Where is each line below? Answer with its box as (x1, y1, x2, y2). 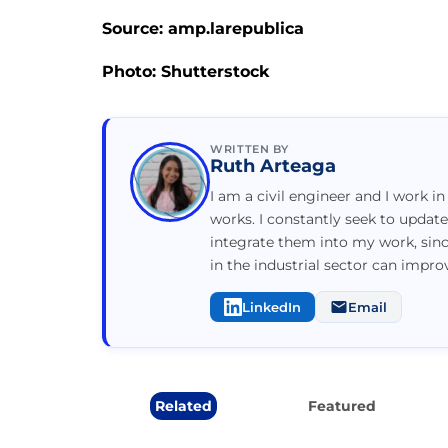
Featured (307, 396, 376, 415)
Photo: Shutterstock (102, 61, 269, 81)
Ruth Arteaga (210, 154, 336, 177)
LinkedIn (242, 298, 301, 315)
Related (154, 396, 212, 415)
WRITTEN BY (210, 141, 289, 156)
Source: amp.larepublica (102, 18, 304, 38)
